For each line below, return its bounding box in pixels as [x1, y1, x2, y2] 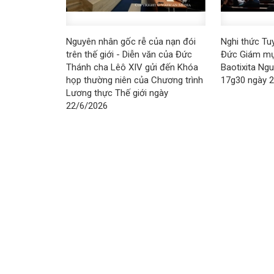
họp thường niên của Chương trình [65, 75, 203, 86]
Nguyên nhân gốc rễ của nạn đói [65, 36, 196, 48]
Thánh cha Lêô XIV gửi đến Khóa [65, 62, 198, 73]
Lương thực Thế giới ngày [65, 87, 168, 99]
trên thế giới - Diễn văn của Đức [65, 49, 192, 61]
